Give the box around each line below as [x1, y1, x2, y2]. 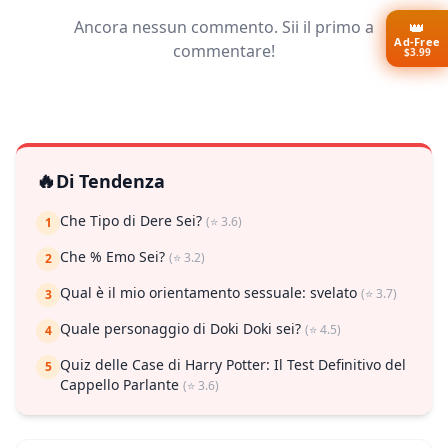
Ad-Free [394, 33, 440, 49]
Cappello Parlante [60, 375, 183, 395]
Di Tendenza [56, 169, 165, 194]
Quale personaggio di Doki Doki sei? [60, 319, 305, 339]
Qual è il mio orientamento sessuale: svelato [60, 283, 361, 303]
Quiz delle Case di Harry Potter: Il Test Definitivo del [60, 355, 406, 375]
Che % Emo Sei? [60, 247, 169, 267]
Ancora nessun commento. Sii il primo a [74, 16, 374, 39]
